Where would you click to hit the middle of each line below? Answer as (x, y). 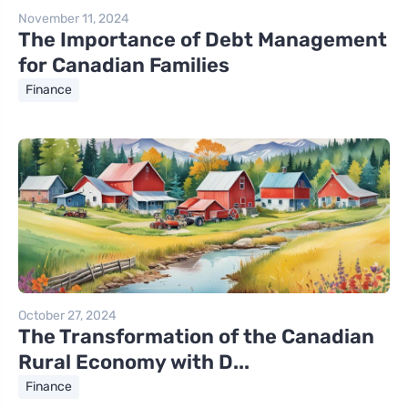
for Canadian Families (124, 65)
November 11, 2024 (74, 18)
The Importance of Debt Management (203, 39)
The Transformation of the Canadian (196, 336)
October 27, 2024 (67, 315)
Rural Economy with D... (134, 362)
